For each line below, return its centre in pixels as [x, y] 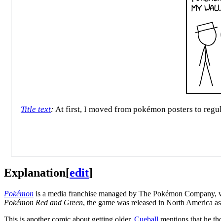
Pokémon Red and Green [43, 202]
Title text [36, 110]
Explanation [35, 172]
